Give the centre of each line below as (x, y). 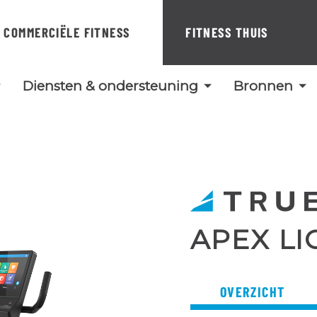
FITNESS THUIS (227, 32)
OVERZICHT (253, 291)
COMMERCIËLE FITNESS (67, 32)
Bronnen (263, 86)
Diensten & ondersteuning (110, 86)
